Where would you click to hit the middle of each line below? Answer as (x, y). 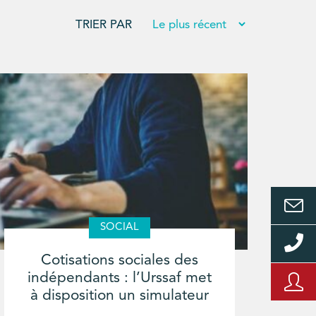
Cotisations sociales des (119, 260)
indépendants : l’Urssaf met (119, 278)
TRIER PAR (104, 25)
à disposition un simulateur (119, 296)
